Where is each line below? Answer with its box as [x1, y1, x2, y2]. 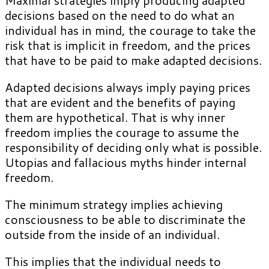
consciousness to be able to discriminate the [5, 210, 246, 228]
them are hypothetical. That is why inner [5, 108, 225, 125]
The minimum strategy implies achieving [5, 195, 223, 213]
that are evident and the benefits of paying [5, 93, 235, 110]
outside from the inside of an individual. [5, 225, 220, 243]
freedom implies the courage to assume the [5, 123, 239, 141]
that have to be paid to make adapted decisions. [5, 51, 262, 68]
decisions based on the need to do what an [5, 6, 235, 23]
